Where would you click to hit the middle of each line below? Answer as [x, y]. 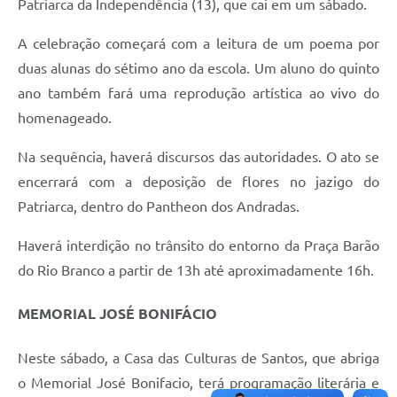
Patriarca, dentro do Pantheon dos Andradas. [160, 207]
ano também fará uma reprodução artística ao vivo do [198, 93]
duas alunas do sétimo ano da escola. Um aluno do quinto [198, 69]
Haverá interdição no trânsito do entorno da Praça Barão [198, 246]
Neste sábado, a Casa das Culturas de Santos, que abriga [198, 358]
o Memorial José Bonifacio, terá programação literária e [198, 382]
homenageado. [66, 118]
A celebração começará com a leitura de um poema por [198, 44]
